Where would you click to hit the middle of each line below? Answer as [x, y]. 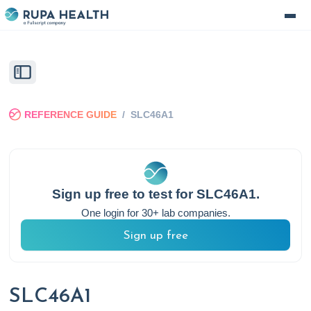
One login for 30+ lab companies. [155, 213]
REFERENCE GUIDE [70, 115]
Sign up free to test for [124, 194]
